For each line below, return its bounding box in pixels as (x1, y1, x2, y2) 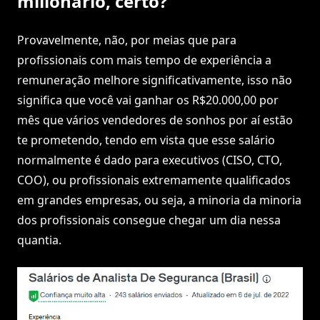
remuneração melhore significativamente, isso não (17, 72, 292, 89)
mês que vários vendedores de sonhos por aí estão (17, 112, 293, 129)
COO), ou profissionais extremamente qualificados (17, 172, 291, 189)
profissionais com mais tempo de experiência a (17, 52, 271, 69)
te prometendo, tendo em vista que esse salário (17, 132, 275, 149)
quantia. (17, 232, 61, 249)
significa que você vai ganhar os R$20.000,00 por (17, 92, 279, 109)
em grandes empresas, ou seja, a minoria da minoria (17, 192, 301, 209)
